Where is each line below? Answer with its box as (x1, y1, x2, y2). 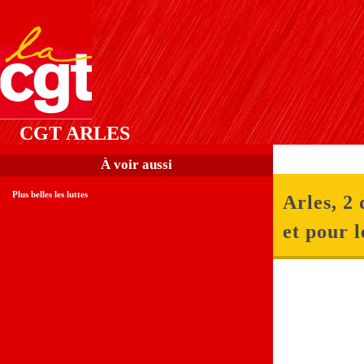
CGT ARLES (19, 123, 131, 144)
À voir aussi (101, 157, 172, 173)
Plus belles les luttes (12, 189, 88, 200)
